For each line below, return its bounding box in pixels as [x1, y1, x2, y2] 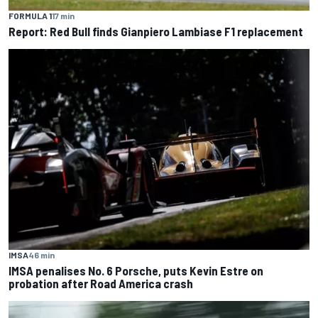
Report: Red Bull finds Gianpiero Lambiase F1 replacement [9, 23, 303, 38]
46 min [28, 249, 55, 260]
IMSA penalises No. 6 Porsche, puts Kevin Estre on [9, 263, 263, 278]
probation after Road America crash [9, 275, 193, 290]
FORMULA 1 [9, 10, 52, 21]
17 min [52, 10, 75, 21]
